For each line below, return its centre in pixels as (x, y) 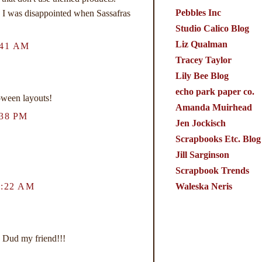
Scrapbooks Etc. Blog (218, 139)
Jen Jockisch (200, 123)
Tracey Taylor (203, 60)
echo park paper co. (215, 91)
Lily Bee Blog (202, 75)
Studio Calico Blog (212, 28)
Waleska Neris (204, 186)
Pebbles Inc (198, 12)
